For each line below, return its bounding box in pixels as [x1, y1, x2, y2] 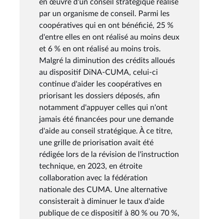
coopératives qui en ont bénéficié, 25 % [39, 21, 174, 29]
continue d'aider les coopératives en [39, 80, 162, 88]
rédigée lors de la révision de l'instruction [39, 150, 179, 158]
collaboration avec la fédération [39, 174, 148, 182]
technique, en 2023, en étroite [39, 162, 142, 170]
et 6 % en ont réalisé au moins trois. [39, 44, 163, 53]
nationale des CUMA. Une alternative [39, 185, 167, 194]
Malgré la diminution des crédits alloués [39, 56, 175, 65]
